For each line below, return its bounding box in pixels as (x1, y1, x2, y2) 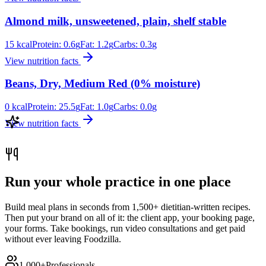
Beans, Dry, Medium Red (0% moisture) (5, 77, 200, 90)
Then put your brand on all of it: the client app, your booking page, (5, 212, 255, 223)
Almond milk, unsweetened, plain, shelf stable (5, 14, 226, 27)
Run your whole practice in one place (5, 174, 231, 189)
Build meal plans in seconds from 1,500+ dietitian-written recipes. (5, 201, 251, 212)
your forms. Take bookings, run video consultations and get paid (5, 223, 245, 233)
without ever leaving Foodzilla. (5, 233, 121, 244)
